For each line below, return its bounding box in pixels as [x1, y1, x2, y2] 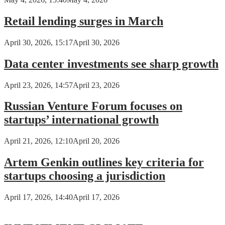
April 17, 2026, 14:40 [4, 193, 73, 202]
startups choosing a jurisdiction [4, 169, 165, 183]
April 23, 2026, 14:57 [4, 80, 73, 89]
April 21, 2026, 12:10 [4, 137, 73, 146]
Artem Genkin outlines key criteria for [4, 156, 204, 169]
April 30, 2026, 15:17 [4, 38, 73, 47]
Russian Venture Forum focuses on [4, 99, 182, 113]
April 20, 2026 [73, 137, 120, 146]
